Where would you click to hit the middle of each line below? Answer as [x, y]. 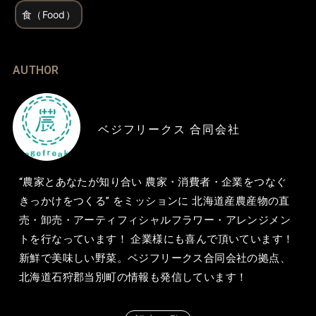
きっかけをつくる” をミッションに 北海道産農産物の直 [154, 201]
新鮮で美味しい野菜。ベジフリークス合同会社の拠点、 [154, 258]
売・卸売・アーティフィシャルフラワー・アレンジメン [154, 220]
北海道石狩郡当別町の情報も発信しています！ [133, 277]
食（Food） [49, 14]
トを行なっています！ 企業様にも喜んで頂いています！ [156, 239]
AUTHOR [36, 70]
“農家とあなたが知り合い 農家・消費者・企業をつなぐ [153, 182]
